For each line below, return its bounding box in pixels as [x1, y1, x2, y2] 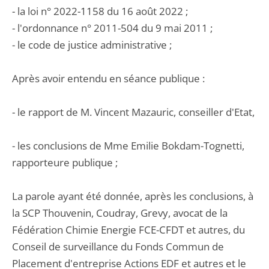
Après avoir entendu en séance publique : [12, 71, 205, 85]
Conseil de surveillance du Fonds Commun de [12, 240, 224, 253]
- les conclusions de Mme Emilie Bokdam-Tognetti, [12, 139, 244, 153]
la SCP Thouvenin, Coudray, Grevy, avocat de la [12, 206, 228, 220]
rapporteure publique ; [12, 156, 118, 169]
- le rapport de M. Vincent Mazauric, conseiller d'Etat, [12, 105, 255, 119]
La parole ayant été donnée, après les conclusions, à [12, 189, 253, 203]
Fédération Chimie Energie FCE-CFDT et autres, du [12, 223, 245, 237]
